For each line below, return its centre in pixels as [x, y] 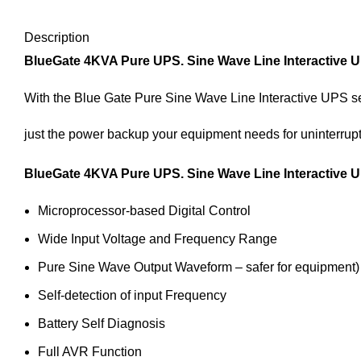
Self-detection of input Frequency [132, 295]
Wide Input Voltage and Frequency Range [158, 239]
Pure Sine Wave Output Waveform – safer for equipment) [199, 267]
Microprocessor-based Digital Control [144, 211]
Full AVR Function [90, 352]
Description [57, 37]
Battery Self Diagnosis [102, 324]
